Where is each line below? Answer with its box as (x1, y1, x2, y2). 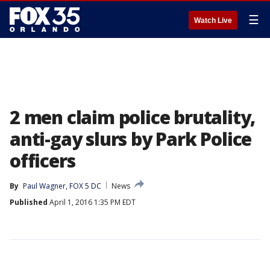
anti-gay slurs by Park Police (10, 127, 252, 151)
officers (10, 148, 75, 173)
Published (10, 197, 48, 207)
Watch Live (194, 16, 232, 25)
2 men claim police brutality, (10, 105, 256, 130)
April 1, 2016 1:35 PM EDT (48, 197, 136, 207)
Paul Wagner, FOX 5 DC (23, 181, 101, 191)
